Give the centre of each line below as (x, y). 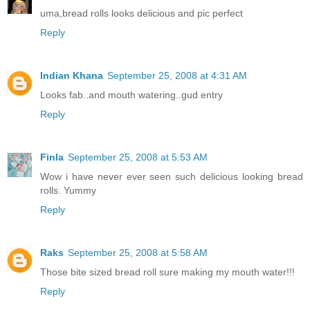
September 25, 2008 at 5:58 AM (138, 252)
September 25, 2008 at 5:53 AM (138, 157)
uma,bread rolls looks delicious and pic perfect (142, 13)
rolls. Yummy (68, 190)
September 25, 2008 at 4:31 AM (177, 75)
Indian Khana (72, 75)
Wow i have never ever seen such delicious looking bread (172, 176)
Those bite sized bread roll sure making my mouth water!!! (167, 272)
